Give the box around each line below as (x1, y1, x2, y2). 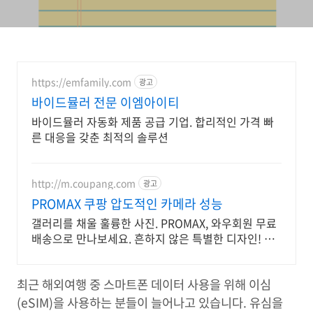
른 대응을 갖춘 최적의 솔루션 (31, 129, 168, 145)
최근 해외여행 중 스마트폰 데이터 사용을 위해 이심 (17, 275, 271, 293)
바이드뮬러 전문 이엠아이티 (31, 93, 180, 112)
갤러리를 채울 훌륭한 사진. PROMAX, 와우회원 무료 (31, 214, 277, 231)
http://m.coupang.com (31, 175, 136, 190)
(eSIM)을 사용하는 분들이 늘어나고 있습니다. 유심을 (17, 293, 283, 312)
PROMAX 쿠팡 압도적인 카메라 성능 (31, 194, 223, 213)
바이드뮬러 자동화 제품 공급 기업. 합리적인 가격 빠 (31, 113, 274, 130)
